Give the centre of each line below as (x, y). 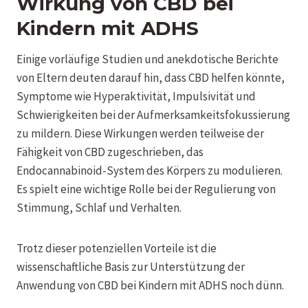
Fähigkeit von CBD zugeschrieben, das (110, 152)
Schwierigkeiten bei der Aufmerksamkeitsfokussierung (153, 114)
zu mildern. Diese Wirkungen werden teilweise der (140, 133)
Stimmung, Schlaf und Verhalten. (99, 207)
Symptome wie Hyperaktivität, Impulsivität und (136, 96)
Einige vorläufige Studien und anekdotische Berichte (147, 59)
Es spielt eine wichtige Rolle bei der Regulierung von (146, 189)
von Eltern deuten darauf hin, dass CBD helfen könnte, (151, 77)
